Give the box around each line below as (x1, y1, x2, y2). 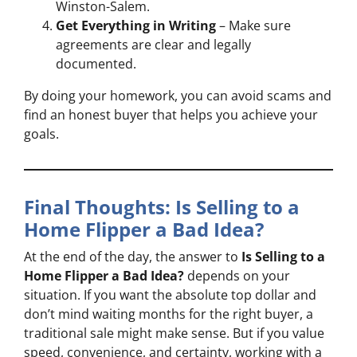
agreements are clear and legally (56, 36, 251, 54)
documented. (56, 55, 136, 73)
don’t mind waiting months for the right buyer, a (24, 305, 313, 324)
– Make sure (216, 17, 291, 35)
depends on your (184, 267, 290, 285)
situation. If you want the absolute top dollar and (24, 286, 316, 304)
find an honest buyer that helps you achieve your (24, 106, 318, 124)
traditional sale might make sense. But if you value (24, 324, 324, 343)
